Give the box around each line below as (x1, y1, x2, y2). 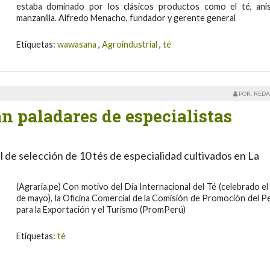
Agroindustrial (101, 39, 157, 49)
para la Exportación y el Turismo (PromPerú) (16, 204, 186, 215)
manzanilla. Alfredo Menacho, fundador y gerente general (16, 12, 236, 23)
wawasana (57, 39, 96, 49)
